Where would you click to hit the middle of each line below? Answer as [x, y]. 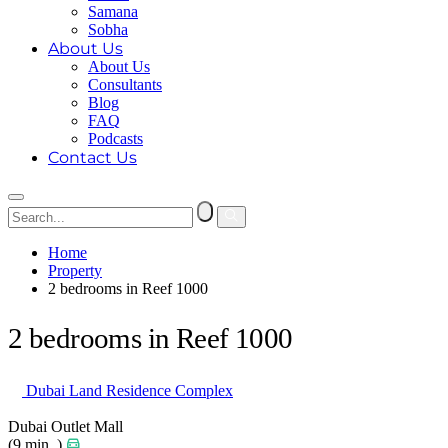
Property [75, 270]
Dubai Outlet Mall [65, 427]
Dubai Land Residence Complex [127, 391]
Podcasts [115, 138]
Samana [113, 11]
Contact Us [92, 157]
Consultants [125, 84]
